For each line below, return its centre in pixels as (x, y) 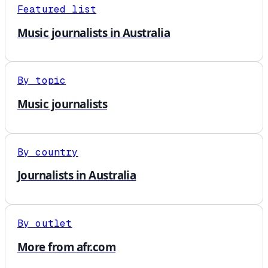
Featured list (57, 9)
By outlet (45, 224)
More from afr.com (67, 246)
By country (48, 152)
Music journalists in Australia (94, 32)
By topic (42, 81)
